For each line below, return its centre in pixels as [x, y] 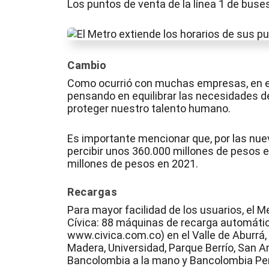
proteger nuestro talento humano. [149, 108]
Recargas [92, 192]
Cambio [87, 65]
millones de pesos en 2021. [133, 163]
